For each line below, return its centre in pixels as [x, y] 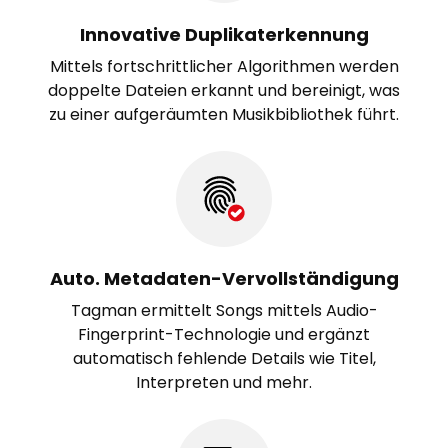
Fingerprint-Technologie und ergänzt [224, 334]
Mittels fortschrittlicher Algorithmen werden [224, 66]
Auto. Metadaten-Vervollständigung [224, 278]
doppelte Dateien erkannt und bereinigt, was [224, 90]
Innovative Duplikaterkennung [224, 34]
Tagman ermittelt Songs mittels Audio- [224, 310]
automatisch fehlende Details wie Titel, [224, 358]
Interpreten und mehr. [224, 382]
